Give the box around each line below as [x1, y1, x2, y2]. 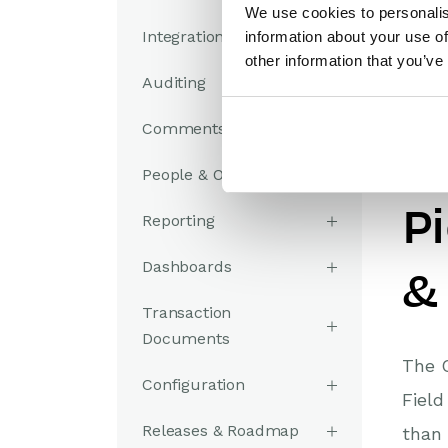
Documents [142, 329, 230, 348]
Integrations [142, 27, 233, 46]
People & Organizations [142, 165, 316, 184]
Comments [142, 119, 226, 138]
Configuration [142, 375, 245, 394]
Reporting [142, 211, 215, 230]
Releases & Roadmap [142, 421, 300, 440]
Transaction [142, 303, 232, 322]
